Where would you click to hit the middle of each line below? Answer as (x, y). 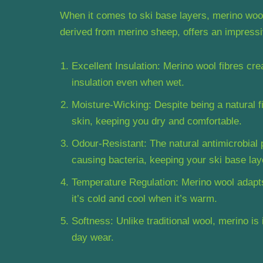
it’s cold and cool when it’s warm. (144, 198)
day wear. (93, 237)
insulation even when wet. (128, 82)
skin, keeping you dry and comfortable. (157, 121)
